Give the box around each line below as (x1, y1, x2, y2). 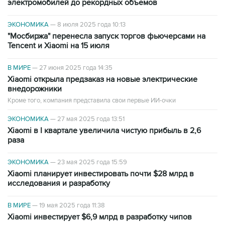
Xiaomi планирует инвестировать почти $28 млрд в (8, 168, 194, 179)
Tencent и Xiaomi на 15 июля (8, 40, 109, 51)
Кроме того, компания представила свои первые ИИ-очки (8, 96, 176, 104)
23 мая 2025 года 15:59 (57, 158, 127, 166)
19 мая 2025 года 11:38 (39, 201, 105, 209)
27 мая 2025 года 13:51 (57, 115, 125, 123)
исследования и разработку (8, 178, 110, 188)
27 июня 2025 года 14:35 (39, 63, 113, 72)
